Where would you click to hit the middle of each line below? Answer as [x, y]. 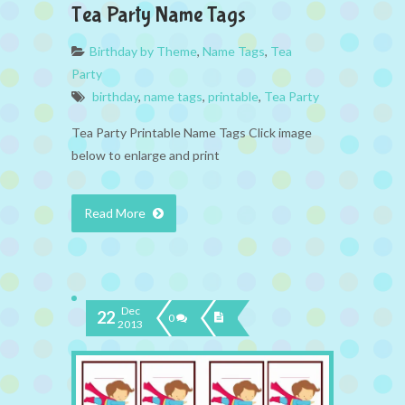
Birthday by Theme [143, 51]
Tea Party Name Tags [159, 14]
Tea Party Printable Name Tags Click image [192, 132]
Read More [116, 212]
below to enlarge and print [146, 155]
